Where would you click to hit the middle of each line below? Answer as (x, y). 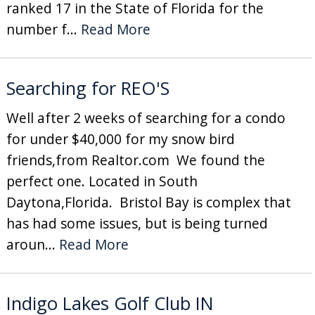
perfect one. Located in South (102, 181)
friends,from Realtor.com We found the (135, 160)
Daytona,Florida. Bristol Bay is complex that (148, 202)
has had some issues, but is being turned (137, 223)
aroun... (32, 244)
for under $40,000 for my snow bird (120, 139)
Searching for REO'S (88, 88)
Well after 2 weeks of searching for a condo (146, 117)
